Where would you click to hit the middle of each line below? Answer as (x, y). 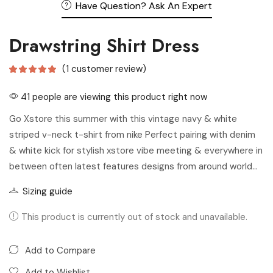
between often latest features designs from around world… (133, 167)
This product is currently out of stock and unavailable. (134, 217)
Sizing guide (48, 192)
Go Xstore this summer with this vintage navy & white (123, 119)
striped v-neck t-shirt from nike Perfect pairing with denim (132, 135)
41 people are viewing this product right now (113, 97)
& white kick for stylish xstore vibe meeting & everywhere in (136, 151)
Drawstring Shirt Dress (104, 46)
